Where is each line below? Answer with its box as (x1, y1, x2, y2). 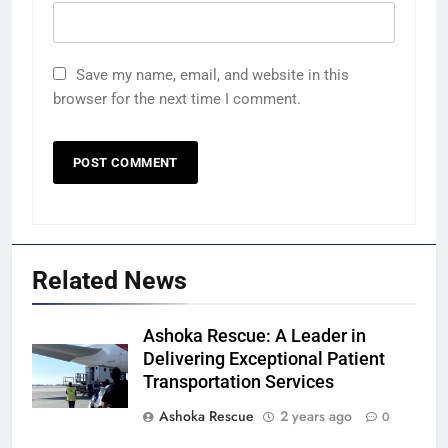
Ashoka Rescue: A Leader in (143, 325, 366, 346)
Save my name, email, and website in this (76, 65, 349, 84)
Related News (32, 265, 187, 295)
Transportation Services (143, 371, 334, 392)
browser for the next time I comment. (53, 89, 301, 108)
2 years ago (280, 405, 352, 426)
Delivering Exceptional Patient (143, 348, 385, 369)
